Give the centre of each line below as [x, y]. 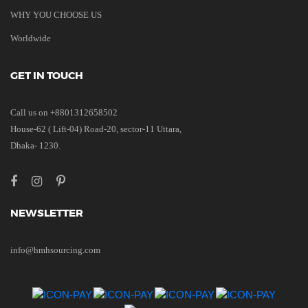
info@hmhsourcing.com [55, 250]
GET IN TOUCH [47, 75]
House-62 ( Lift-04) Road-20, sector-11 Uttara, [96, 129]
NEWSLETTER [47, 213]
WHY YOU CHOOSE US [56, 15]
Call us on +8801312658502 [64, 112]
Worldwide [31, 38]
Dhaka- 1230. [35, 145]
